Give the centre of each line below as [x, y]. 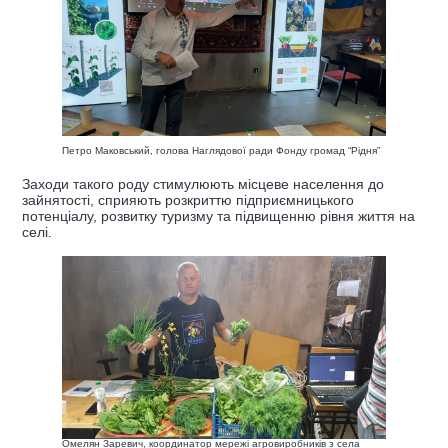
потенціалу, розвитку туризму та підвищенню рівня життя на [218, 216]
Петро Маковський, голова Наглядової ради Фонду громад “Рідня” [221, 151]
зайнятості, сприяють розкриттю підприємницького [188, 200]
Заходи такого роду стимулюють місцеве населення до [203, 184]
